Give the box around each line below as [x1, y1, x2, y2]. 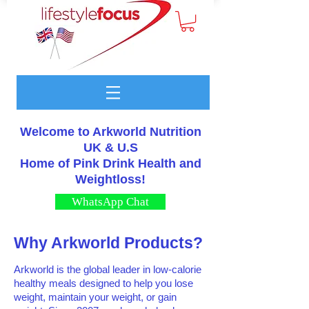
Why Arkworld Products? [14, 234, 203, 252]
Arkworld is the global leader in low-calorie [14, 263, 201, 276]
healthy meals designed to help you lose [14, 277, 193, 290]
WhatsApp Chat [72, 195, 149, 209]
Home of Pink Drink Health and [19, 157, 201, 171]
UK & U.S [83, 141, 138, 155]
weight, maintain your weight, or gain [14, 291, 177, 303]
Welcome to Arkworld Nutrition [19, 125, 201, 139]
